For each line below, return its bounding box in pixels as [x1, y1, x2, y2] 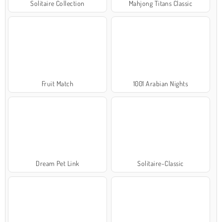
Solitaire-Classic [137, 159, 184, 168]
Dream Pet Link [36, 159, 79, 168]
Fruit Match [41, 79, 74, 88]
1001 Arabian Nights [133, 79, 188, 88]
